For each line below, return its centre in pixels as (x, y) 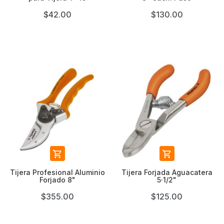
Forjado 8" (57, 180)
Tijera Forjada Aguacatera (167, 172)
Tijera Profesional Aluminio (57, 172)
